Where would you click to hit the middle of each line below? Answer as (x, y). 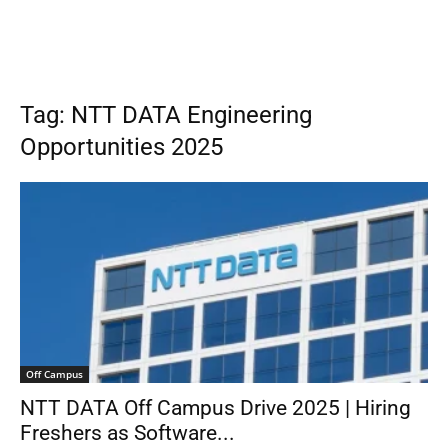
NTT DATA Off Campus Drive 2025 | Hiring (215, 408)
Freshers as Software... (127, 433)
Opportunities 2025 (121, 147)
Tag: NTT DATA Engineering (166, 115)
